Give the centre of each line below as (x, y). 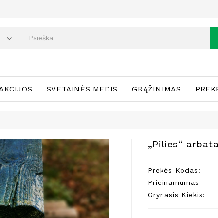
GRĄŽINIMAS (156, 89)
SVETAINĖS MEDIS (82, 89)
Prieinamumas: (174, 182)
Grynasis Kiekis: (176, 194)
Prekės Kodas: (174, 170)
